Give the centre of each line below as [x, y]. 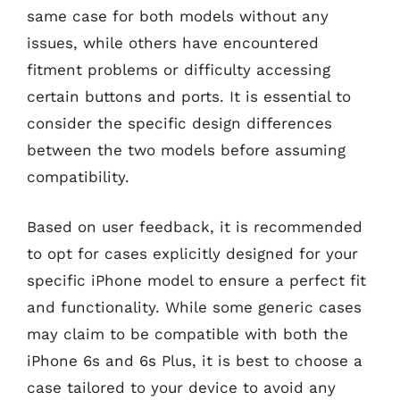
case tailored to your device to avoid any [181, 387]
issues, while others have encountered [173, 43]
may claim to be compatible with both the [187, 333]
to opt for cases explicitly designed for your [192, 253]
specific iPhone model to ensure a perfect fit [196, 280]
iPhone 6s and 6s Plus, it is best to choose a [195, 360]
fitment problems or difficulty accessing [179, 70]
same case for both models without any [178, 16]
